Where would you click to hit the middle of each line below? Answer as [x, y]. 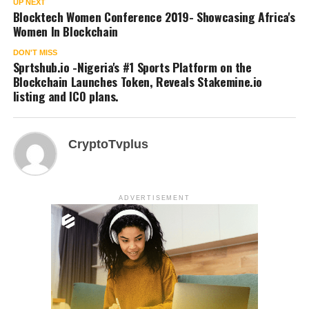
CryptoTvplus [108, 144]
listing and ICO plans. [66, 96]
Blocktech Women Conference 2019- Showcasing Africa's [154, 17]
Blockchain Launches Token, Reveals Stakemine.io [138, 82]
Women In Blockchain [65, 31]
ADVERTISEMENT [154, 198]
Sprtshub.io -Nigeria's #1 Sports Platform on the [132, 67]
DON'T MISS [35, 53]
